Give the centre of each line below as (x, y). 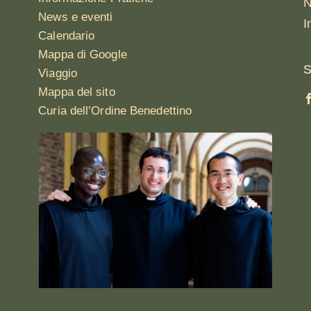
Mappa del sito (77, 92)
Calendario (67, 36)
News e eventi (76, 17)
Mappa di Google (83, 55)
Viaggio (58, 74)
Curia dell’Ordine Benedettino (115, 111)
